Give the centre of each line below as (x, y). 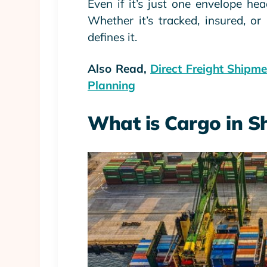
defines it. (112, 37)
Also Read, (119, 69)
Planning (111, 85)
